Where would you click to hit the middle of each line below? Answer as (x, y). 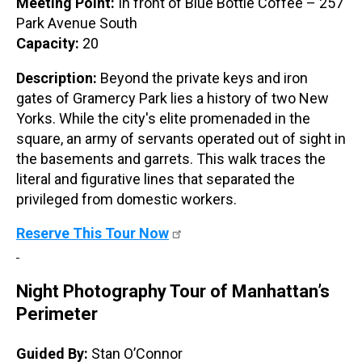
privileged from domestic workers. (126, 199)
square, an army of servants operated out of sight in (181, 138)
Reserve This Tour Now (93, 233)
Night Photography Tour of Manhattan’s (173, 291)
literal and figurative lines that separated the (156, 179)
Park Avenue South (77, 23)
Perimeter (57, 314)
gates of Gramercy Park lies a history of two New (173, 98)
